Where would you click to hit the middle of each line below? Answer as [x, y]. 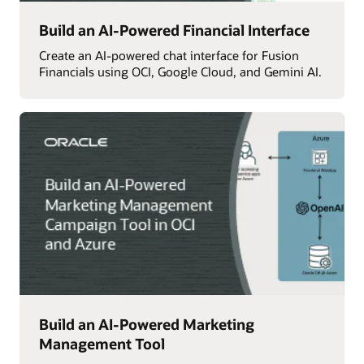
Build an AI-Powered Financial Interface [174, 30]
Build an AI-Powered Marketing [146, 324]
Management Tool [102, 343]
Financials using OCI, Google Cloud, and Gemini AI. [180, 72]
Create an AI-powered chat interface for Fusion [169, 56]
